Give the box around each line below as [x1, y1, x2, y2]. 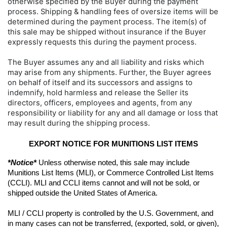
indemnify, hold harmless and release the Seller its [8, 88, 188, 97]
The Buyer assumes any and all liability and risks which [8, 57, 204, 67]
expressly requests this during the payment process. [8, 37, 199, 47]
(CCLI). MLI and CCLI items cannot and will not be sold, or [8, 178, 200, 187]
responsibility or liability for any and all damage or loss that [8, 108, 218, 118]
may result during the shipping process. [8, 118, 150, 128]
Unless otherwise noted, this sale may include [36, 158, 190, 167]
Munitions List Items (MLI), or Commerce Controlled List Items [8, 168, 214, 177]
